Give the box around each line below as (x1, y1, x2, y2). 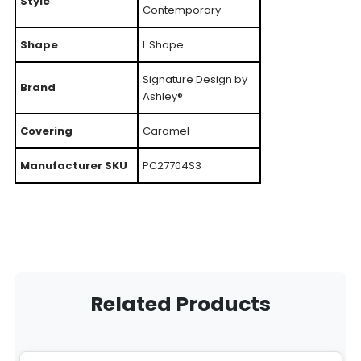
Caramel (142, 122, 189, 139)
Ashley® (142, 88, 183, 104)
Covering (19, 122, 73, 139)
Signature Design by (142, 71, 247, 87)
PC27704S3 (142, 157, 201, 173)
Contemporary (142, 2, 221, 18)
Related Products (90, 289, 271, 318)
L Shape (142, 36, 184, 52)
